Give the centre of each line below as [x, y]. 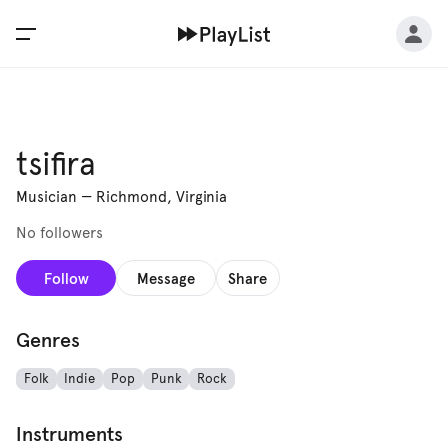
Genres [48, 340]
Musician [46, 197]
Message [166, 278]
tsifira [56, 164]
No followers [59, 233]
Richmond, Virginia [161, 197]
